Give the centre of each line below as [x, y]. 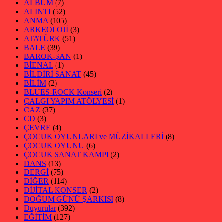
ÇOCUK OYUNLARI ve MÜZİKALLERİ [94, 137]
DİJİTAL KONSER [55, 190]
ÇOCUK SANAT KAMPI [66, 155]
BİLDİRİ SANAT [53, 74]
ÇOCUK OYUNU [54, 146]
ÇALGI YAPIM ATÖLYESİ [69, 101]
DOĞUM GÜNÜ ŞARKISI [69, 199]
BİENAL [38, 65]
